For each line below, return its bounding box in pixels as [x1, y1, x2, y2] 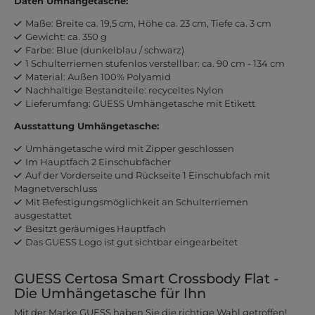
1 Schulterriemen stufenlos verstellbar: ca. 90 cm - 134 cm [25, 58, 285, 70]
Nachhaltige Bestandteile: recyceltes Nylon [25, 84, 224, 96]
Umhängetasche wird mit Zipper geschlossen [25, 143, 234, 155]
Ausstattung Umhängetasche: [13, 120, 159, 132]
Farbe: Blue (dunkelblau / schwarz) [25, 44, 184, 56]
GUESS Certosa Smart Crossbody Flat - [13, 270, 278, 288]
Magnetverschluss [13, 183, 97, 195]
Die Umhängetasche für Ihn [13, 285, 206, 302]
